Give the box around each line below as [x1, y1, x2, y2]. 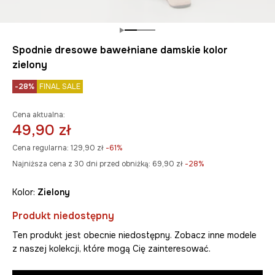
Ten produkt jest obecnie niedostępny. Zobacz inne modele [12, 230, 257, 241]
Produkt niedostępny [12, 209, 114, 223]
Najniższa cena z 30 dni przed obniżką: [12, 159, 150, 169]
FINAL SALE [39, 82, 80, 92]
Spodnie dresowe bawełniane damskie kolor [12, 44, 228, 57]
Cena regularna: [12, 143, 69, 153]
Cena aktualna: [12, 110, 65, 120]
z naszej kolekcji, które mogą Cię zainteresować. [12, 243, 211, 255]
